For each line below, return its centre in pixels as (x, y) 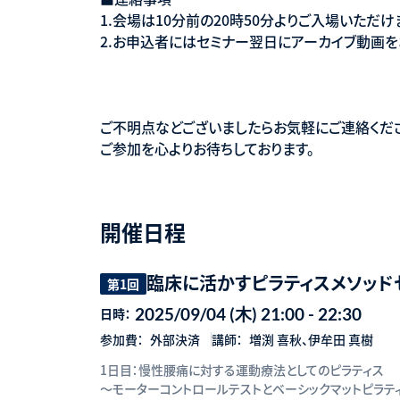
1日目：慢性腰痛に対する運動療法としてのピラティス (242, 369)
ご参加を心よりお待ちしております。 (207, 148)
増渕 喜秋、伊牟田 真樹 (311, 339)
